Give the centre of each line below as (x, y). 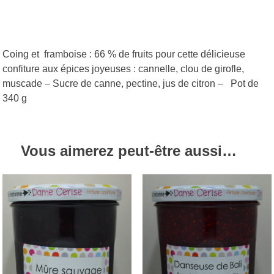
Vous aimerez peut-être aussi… (129, 151)
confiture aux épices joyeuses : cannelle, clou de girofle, (124, 69)
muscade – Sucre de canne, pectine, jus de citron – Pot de (131, 84)
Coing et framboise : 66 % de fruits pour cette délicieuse (124, 54)
